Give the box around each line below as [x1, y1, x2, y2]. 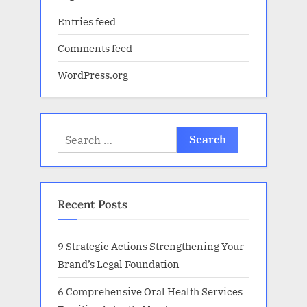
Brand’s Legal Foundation [58, 257, 180, 271]
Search [57, 128, 90, 143]
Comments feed [58, 41, 132, 56]
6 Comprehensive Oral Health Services [58, 284, 243, 298]
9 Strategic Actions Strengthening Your [58, 239, 244, 254]
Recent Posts [58, 196, 127, 212]
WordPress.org [58, 68, 128, 82]
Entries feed [58, 14, 116, 29]
